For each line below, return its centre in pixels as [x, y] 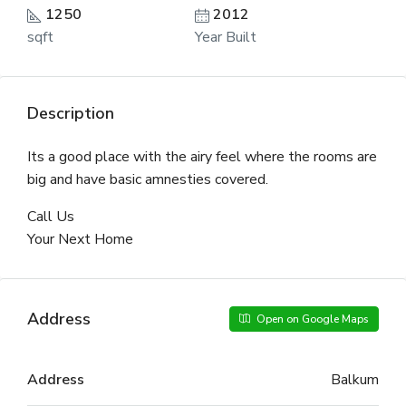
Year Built [225, 37]
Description [71, 113]
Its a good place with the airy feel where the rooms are [202, 157]
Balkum [355, 380]
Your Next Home [80, 239]
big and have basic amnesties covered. [148, 179]
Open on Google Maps [311, 319]
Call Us [51, 217]
